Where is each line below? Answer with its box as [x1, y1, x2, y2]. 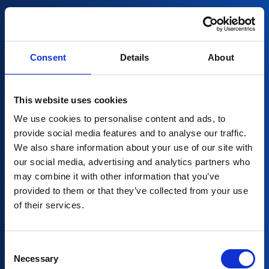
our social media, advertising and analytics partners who [14, 157, 250, 167]
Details [119, 52, 150, 62]
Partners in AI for [16, 197, 253, 232]
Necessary [14, 253, 58, 264]
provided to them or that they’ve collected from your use [14, 186, 248, 196]
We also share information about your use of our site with [14, 142, 253, 153]
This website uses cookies [14, 94, 128, 105]
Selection [4, 256, 41, 266]
